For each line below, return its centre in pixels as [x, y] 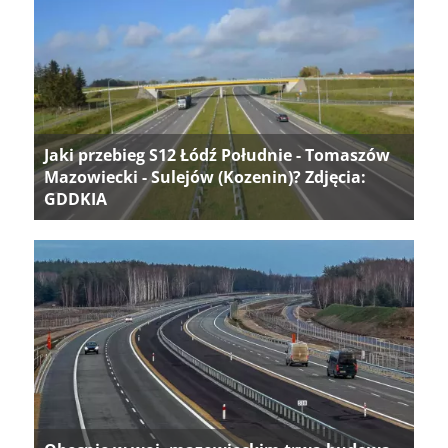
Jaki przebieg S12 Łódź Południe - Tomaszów [217, 155]
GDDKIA [75, 199]
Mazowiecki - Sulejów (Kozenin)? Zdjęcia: [205, 177]
